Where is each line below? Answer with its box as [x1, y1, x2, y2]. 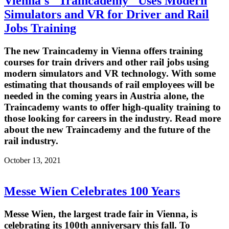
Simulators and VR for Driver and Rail [4, 7, 209, 21]
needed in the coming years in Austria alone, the [4, 90, 204, 101]
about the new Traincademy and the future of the [4, 124, 210, 135]
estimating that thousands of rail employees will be [4, 79, 214, 90]
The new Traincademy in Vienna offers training [4, 45, 203, 56]
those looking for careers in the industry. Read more [4, 112, 221, 124]
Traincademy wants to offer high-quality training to [4, 101, 221, 112]
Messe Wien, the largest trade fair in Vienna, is [4, 209, 197, 220]
